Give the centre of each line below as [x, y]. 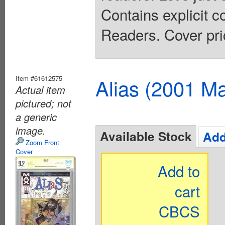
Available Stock [146, 136]
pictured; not [43, 103]
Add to [179, 171]
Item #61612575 [39, 78]
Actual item [40, 89]
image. [31, 130]
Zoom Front [41, 142]
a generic [36, 117]
